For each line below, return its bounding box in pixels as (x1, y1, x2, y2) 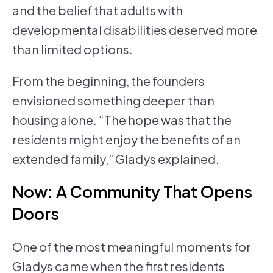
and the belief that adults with (12, 2, 183, 18)
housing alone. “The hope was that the (12, 112, 232, 128)
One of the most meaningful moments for (12, 239, 251, 255)
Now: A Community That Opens (12, 182, 252, 202)
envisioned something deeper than (12, 93, 214, 108)
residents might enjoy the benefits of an (12, 132, 241, 147)
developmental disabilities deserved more (12, 22, 257, 38)
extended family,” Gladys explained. (12, 151, 219, 167)
